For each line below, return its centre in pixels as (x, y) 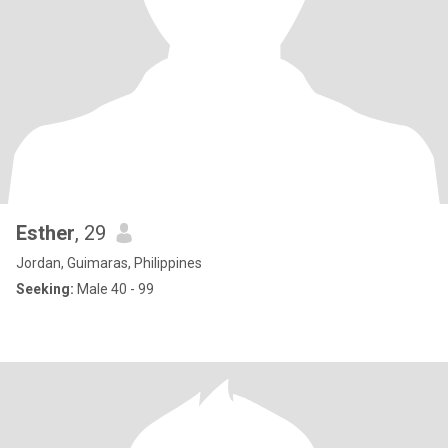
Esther (45, 233)
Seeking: (45, 289)
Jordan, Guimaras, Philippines (109, 263)
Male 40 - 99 (114, 289)
